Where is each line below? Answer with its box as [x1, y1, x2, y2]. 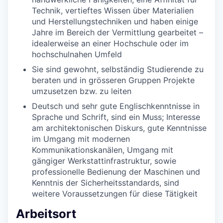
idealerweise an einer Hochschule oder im [32, 38, 189, 48]
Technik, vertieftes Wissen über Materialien [32, 5, 194, 15]
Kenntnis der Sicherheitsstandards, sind [32, 177, 179, 188]
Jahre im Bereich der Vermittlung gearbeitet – [32, 27, 203, 37]
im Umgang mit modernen [32, 133, 130, 144]
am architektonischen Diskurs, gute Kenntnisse [32, 122, 207, 133]
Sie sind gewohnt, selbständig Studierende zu [32, 64, 204, 74]
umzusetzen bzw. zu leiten [32, 86, 131, 96]
